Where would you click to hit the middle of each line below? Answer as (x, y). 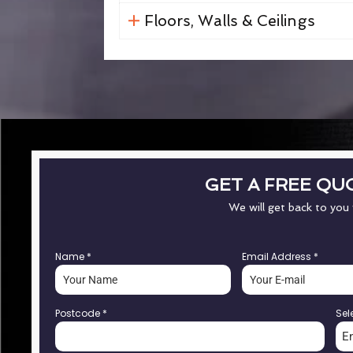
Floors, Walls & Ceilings (229, 21)
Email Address (278, 256)
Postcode (79, 313)
